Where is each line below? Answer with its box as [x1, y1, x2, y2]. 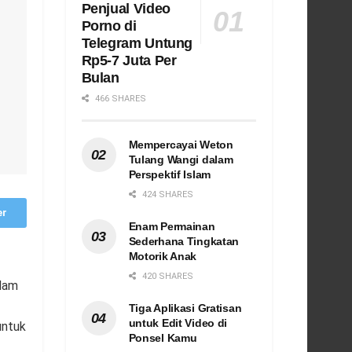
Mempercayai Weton [128, 138, 233, 152]
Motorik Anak [128, 250, 197, 263]
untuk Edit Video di [128, 317, 228, 330]
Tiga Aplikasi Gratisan [128, 302, 242, 315]
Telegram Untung [81, 35, 193, 52]
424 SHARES [139, 189, 193, 200]
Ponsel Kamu [128, 332, 197, 345]
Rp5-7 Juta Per [81, 53, 177, 69]
